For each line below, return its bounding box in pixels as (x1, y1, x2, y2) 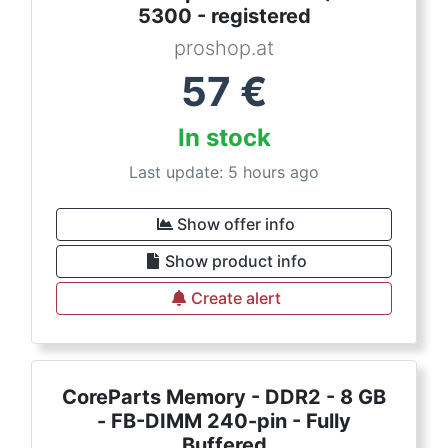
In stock (177, 123, 271, 152)
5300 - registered (137, 4, 311, 28)
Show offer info (177, 214, 295, 234)
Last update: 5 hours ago (129, 162, 319, 182)
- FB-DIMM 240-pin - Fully (97, 409, 351, 433)
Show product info (165, 251, 307, 271)
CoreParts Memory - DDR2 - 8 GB (62, 385, 386, 409)
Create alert (191, 288, 281, 308)
